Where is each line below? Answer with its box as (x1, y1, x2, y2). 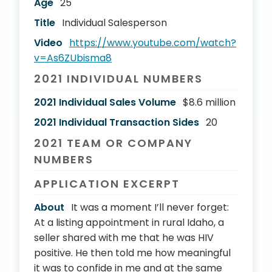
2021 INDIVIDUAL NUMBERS (34, 71, 203, 86)
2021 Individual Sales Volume (34, 95, 176, 109)
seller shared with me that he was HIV (34, 231, 214, 245)
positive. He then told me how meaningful (34, 246, 231, 260)
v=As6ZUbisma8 (34, 51, 112, 65)
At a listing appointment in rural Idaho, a (34, 216, 224, 229)
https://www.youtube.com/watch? (69, 36, 236, 50)
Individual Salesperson (62, 16, 167, 30)
